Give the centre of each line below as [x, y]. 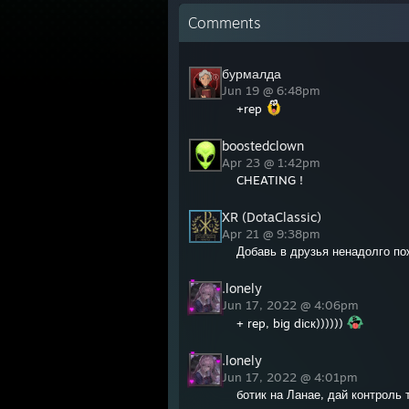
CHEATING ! [270, 180]
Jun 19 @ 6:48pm [273, 90]
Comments [225, 23]
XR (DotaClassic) [272, 217]
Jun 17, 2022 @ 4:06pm [292, 305]
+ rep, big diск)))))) [292, 323]
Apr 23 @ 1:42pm [273, 163]
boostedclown [263, 146]
